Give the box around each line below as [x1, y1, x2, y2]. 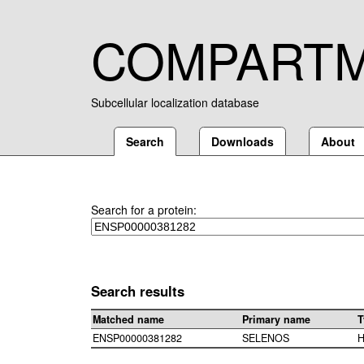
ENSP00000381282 [93, 331, 182, 346]
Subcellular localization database [91, 94, 259, 110]
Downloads [211, 133, 274, 149]
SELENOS [242, 331, 289, 346]
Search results [91, 281, 184, 301]
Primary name [242, 312, 310, 327]
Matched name [93, 312, 164, 327]
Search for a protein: [91, 201, 197, 218]
